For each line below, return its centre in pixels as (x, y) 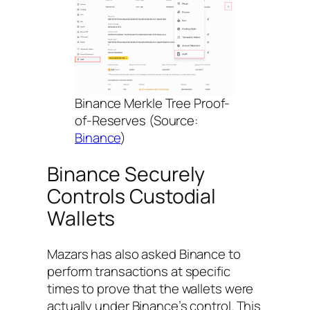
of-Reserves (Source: (136, 120)
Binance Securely (126, 174)
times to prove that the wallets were (151, 289)
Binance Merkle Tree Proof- (153, 103)
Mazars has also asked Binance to (144, 254)
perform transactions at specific (139, 272)
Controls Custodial (132, 196)
